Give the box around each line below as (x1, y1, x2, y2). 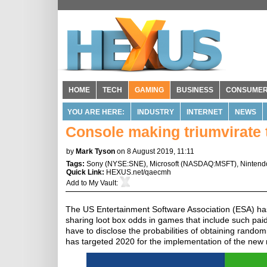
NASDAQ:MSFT (183, 160, 234, 168)
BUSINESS (176, 86, 213, 94)
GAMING (135, 86, 164, 94)
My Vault (89, 179, 116, 187)
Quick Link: (66, 168, 106, 176)
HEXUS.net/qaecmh (106, 168, 171, 176)
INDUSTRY (137, 108, 174, 116)
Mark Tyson (76, 147, 115, 156)
